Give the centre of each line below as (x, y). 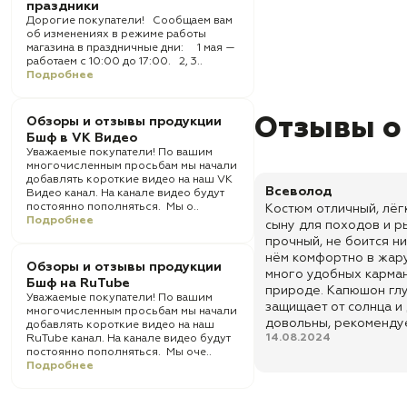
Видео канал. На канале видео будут (125, 194)
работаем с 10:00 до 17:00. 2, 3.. (114, 62)
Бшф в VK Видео (82, 138)
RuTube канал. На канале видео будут (129, 339)
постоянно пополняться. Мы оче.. (119, 352)
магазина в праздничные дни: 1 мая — (131, 48)
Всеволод (298, 192)
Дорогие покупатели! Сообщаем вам (129, 21)
